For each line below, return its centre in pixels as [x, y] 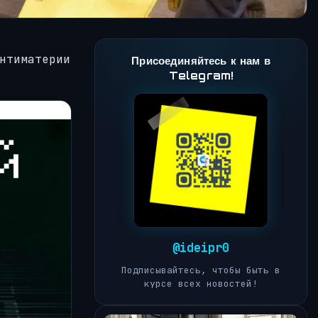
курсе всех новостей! [201, 283]
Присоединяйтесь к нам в [201, 60]
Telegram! [201, 75]
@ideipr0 [201, 247]
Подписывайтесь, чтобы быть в [201, 270]
